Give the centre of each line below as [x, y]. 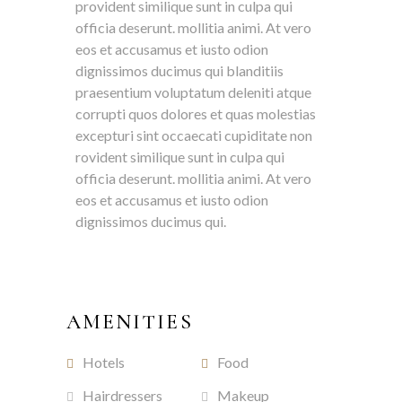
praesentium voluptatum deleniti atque [193, 92]
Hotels [104, 362]
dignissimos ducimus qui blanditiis [179, 70]
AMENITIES [130, 322]
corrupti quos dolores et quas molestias [196, 113]
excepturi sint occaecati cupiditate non [194, 135]
